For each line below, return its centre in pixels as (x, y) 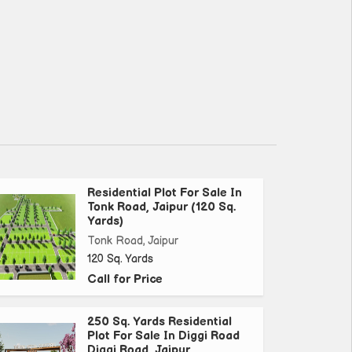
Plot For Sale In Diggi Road (163, 336)
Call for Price (125, 280)
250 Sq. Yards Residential (159, 322)
